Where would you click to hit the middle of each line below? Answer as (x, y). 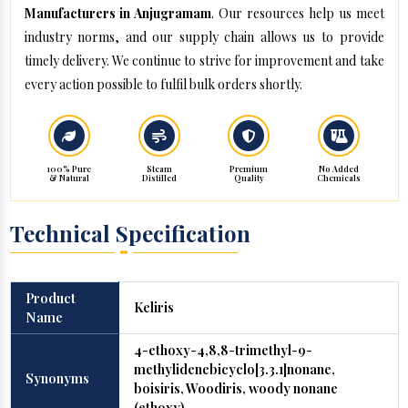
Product (50, 298)
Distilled (159, 178)
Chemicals (339, 178)
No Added (339, 169)
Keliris (153, 307)
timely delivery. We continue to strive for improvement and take (204, 61)
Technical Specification (130, 234)
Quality (249, 178)
